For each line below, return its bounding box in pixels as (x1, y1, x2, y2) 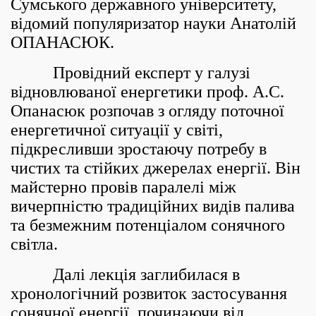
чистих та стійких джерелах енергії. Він (11, 159, 300, 177)
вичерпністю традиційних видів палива (11, 197, 295, 215)
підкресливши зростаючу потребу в (11, 140, 267, 158)
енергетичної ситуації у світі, (11, 121, 223, 139)
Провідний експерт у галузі (11, 63, 250, 82)
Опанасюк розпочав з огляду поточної (11, 102, 284, 120)
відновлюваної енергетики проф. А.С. (11, 83, 284, 101)
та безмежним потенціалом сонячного (11, 216, 285, 234)
